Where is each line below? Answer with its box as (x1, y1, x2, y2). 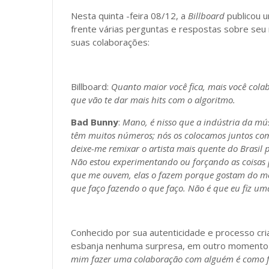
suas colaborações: (71, 36, 150, 48)
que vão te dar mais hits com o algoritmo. (71, 94, 235, 106)
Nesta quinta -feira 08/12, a (71, 10, 188, 22)
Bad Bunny (71, 116, 118, 128)
